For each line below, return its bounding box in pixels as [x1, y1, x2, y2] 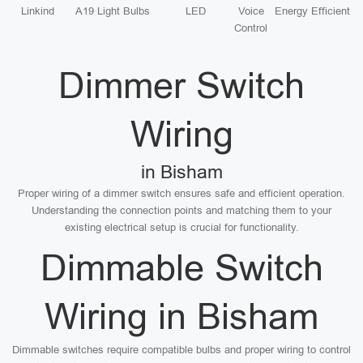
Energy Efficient [274, 5, 350, 17]
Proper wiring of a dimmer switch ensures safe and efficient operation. [18, 187, 345, 199]
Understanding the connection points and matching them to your [32, 204, 331, 216]
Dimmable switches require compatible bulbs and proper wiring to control [12, 344, 351, 356]
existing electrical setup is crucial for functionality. [64, 221, 299, 233]
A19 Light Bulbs [75, 5, 150, 17]
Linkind [20, 5, 54, 17]
